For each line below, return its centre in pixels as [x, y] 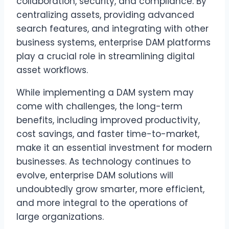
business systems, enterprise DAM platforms [113, 42]
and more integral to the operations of [102, 203]
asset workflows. [52, 70]
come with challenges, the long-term [99, 106]
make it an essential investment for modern [114, 148]
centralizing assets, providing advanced [105, 15]
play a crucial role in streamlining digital [106, 56]
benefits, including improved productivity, [108, 120]
